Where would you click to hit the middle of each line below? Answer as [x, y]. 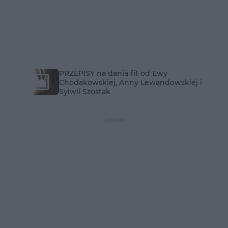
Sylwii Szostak [85, 92]
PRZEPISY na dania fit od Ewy [113, 73]
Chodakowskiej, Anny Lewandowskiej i [131, 82]
